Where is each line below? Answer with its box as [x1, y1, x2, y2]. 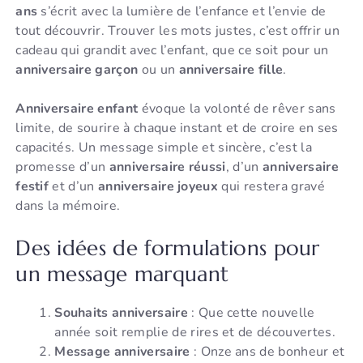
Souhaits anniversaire [54, 304, 188, 322]
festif [15, 177, 49, 196]
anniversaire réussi [109, 158, 226, 177]
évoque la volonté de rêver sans [138, 100, 336, 118]
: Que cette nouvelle [187, 304, 315, 322]
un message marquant [15, 261, 229, 288]
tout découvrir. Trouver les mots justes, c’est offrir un [15, 22, 340, 41]
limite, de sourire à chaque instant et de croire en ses [15, 119, 339, 138]
